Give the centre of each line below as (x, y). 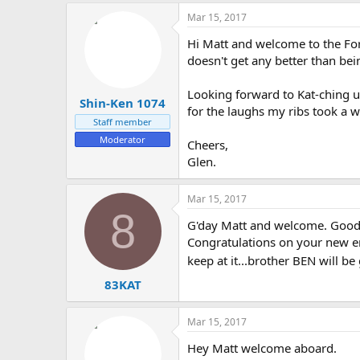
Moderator (123, 139)
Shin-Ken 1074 (123, 102)
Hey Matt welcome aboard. (262, 348)
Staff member (123, 121)
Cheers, (208, 145)
